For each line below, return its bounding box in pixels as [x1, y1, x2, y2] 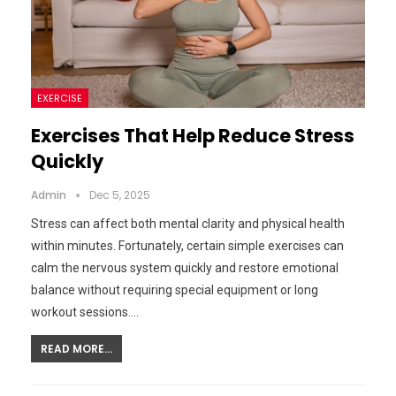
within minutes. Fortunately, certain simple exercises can [31, 239, 344, 254]
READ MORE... [41, 341, 112, 357]
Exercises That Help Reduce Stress [31, 123, 354, 149]
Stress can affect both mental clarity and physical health [31, 217, 345, 232]
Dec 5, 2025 [89, 187, 150, 203]
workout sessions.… [31, 305, 139, 320]
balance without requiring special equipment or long [31, 283, 318, 298]
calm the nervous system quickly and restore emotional [31, 261, 339, 276]
